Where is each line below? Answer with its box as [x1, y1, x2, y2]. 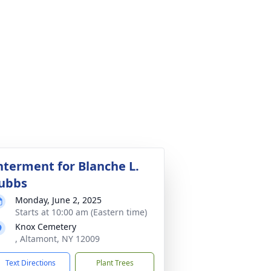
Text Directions [5, 258, 56, 268]
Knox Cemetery [15, 221, 76, 232]
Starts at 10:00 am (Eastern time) [15, 206, 147, 218]
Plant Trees [96, 258, 134, 268]
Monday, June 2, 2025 [15, 194, 102, 206]
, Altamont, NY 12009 [15, 233, 100, 244]
